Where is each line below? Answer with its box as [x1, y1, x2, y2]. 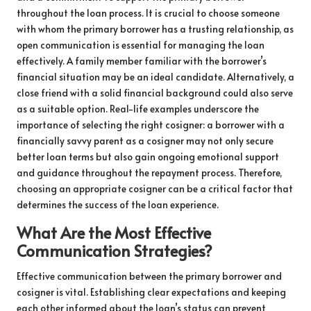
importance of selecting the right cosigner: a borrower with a [17, 117, 285, 131]
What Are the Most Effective [17, 221, 211, 243]
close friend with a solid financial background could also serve [17, 85, 293, 99]
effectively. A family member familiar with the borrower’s [17, 53, 267, 67]
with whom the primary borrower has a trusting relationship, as [17, 22, 294, 35]
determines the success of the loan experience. [17, 197, 219, 211]
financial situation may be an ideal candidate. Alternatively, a [17, 69, 294, 83]
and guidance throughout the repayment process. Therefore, [17, 165, 282, 179]
